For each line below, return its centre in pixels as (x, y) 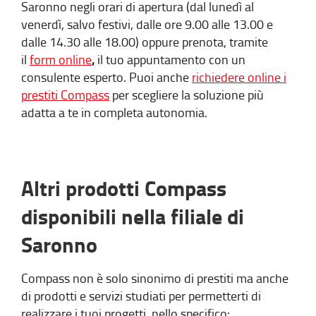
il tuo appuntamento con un (171, 59)
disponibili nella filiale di (133, 216)
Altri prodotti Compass (124, 188)
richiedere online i (239, 77)
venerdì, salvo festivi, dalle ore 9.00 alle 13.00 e (147, 24)
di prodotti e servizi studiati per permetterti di (141, 295)
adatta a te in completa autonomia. (114, 112)
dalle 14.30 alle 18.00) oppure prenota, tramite (145, 41)
